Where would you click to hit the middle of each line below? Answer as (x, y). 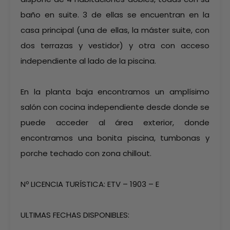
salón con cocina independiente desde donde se (115, 107)
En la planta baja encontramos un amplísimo (115, 92)
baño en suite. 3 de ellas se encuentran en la (115, 15)
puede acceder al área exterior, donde (115, 122)
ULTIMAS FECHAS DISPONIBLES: (75, 215)
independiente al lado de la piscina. (88, 61)
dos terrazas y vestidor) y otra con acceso (115, 45)
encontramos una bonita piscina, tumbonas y (115, 138)
